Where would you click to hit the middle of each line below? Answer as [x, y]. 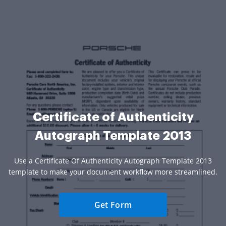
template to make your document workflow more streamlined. [113, 172]
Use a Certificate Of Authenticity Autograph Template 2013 [113, 161]
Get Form [113, 205]
